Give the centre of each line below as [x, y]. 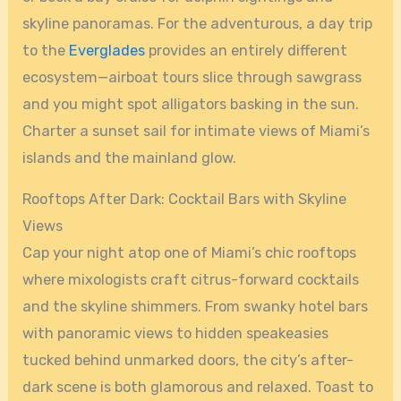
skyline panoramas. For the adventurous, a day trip [198, 24]
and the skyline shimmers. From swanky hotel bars [196, 307]
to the [46, 51]
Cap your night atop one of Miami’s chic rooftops [190, 253]
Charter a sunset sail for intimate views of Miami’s [196, 132]
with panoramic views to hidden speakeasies [176, 334]
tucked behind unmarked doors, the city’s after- [188, 361]
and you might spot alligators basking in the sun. [191, 105]
